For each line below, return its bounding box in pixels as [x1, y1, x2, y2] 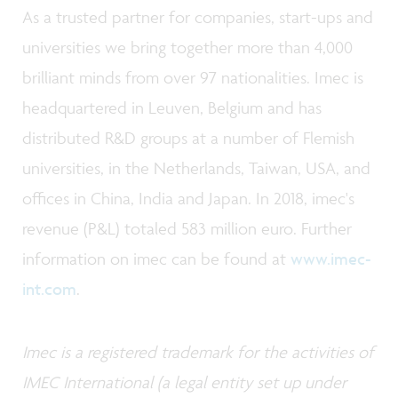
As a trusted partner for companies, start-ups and [22, 5, 373, 28]
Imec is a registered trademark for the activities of [22, 341, 374, 363]
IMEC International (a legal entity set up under [22, 371, 346, 394]
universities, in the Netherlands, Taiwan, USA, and [22, 156, 370, 179]
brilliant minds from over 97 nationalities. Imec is [22, 66, 363, 88]
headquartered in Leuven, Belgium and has [22, 96, 322, 118]
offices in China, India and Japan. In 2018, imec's [22, 187, 354, 209]
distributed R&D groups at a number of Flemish [22, 126, 354, 148]
